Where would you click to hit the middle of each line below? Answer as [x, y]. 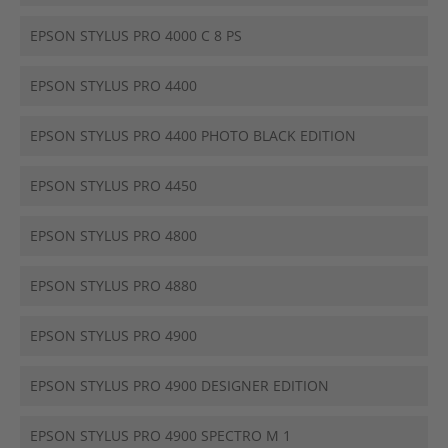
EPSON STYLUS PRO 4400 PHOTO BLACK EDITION [193, 135]
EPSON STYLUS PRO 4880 [113, 285]
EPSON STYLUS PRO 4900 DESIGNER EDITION [179, 385]
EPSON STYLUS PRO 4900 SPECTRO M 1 [160, 435]
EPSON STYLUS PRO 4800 [113, 235]
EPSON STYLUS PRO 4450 [113, 185]
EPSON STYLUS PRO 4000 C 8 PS [136, 35]
